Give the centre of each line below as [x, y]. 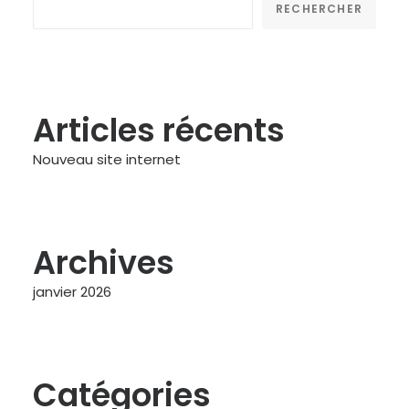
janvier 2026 [72, 292]
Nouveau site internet [107, 159]
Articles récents [159, 130]
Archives [104, 262]
